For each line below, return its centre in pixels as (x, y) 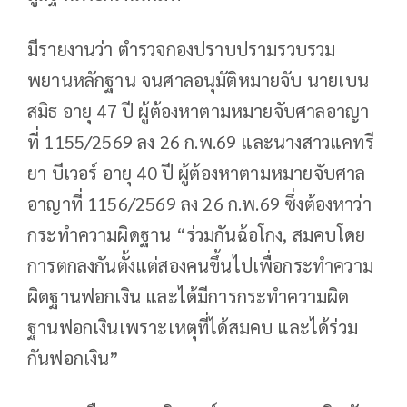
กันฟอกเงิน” (74, 358)
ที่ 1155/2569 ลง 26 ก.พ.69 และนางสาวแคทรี (201, 142)
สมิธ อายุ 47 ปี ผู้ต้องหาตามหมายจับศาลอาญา (199, 111)
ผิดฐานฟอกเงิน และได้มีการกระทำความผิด (189, 297)
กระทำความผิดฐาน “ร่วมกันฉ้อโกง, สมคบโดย (197, 235)
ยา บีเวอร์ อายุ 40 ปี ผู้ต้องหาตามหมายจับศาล (197, 173)
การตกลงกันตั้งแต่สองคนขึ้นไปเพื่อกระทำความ (200, 266)
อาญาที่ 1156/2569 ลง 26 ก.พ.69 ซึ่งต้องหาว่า (199, 204)
